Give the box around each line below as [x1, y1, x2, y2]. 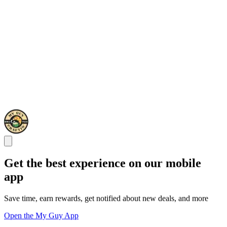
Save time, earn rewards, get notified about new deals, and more [4, 194, 208, 203]
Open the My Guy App [4, 211, 79, 220]
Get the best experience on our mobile [4, 157, 201, 170]
